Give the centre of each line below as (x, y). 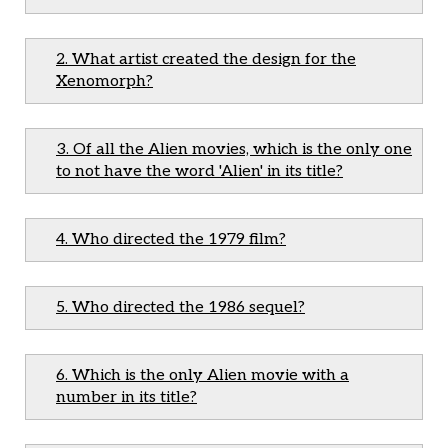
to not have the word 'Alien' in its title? (199, 171)
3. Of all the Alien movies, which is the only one (234, 149)
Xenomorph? (104, 81)
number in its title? (126, 397)
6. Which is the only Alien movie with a (202, 375)
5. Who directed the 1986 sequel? (180, 307)
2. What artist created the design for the (206, 59)
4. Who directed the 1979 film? (171, 239)
